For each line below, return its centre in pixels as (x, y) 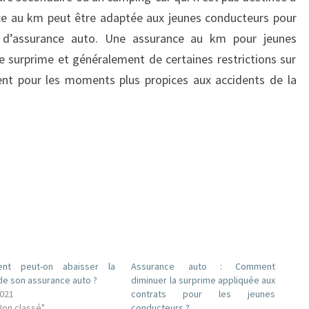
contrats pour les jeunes (203, 294)
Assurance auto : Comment (203, 266)
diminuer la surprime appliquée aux (203, 280)
